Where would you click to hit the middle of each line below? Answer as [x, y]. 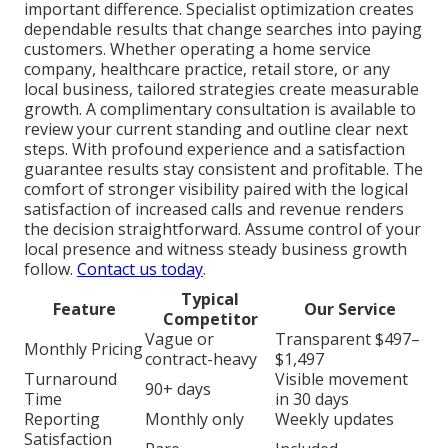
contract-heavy [201, 359]
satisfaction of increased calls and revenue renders [214, 209]
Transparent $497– [347, 339]
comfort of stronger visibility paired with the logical [216, 189]
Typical [210, 299]
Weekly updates [334, 419]
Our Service [349, 309]
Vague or [179, 339]
